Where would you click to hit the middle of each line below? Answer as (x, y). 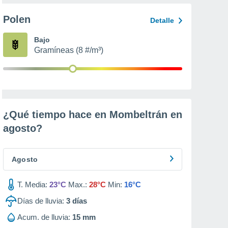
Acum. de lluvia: (44, 217)
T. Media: (32, 184)
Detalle (162, 20)
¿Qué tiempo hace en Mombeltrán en (93, 115)
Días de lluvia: (41, 201)
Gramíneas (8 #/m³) (69, 50)
